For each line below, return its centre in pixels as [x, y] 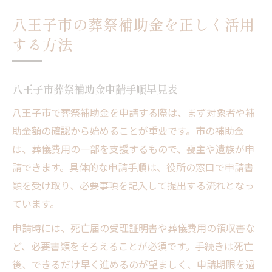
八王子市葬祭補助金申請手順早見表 [95, 89]
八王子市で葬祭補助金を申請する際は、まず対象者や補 [134, 112]
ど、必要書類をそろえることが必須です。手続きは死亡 [133, 246]
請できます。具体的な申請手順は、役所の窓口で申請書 [133, 167]
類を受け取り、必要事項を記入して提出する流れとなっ [133, 185]
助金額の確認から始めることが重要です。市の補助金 [128, 130]
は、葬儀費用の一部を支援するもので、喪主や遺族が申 [133, 148]
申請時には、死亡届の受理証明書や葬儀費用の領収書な [134, 227]
